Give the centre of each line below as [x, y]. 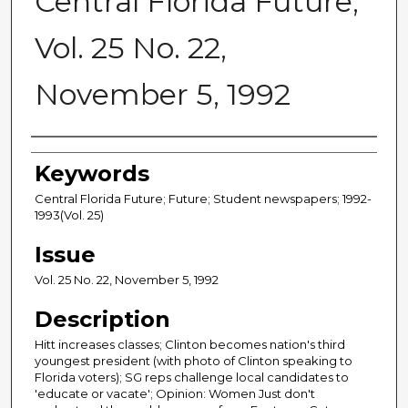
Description [102, 320]
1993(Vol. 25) [69, 215]
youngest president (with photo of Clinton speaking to [194, 361]
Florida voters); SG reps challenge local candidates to [192, 377]
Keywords [92, 174]
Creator [75, 157]
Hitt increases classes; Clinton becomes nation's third [190, 345]
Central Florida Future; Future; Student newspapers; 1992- [203, 199]
